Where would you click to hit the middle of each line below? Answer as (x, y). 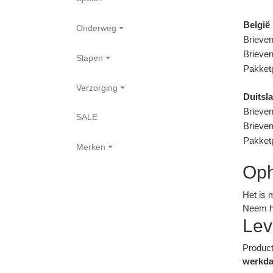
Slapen (90, 58)
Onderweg (97, 28)
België (257, 25)
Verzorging (97, 87)
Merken (91, 147)
